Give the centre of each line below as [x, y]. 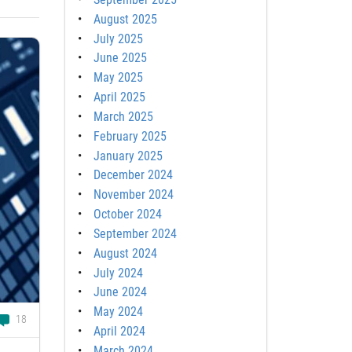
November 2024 [133, 195]
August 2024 [125, 253]
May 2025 [118, 78]
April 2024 [119, 332]
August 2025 [125, 19]
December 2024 [133, 175]
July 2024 [118, 273]
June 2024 [120, 292]
